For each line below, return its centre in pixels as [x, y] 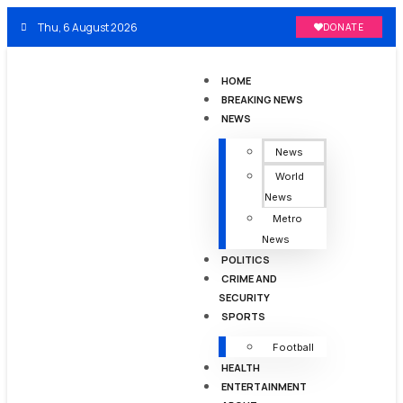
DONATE [343, 27]
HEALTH [240, 367]
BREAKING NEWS [262, 99]
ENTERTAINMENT [264, 386]
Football [293, 347]
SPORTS [243, 316]
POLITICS [245, 260]
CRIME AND [249, 278]
